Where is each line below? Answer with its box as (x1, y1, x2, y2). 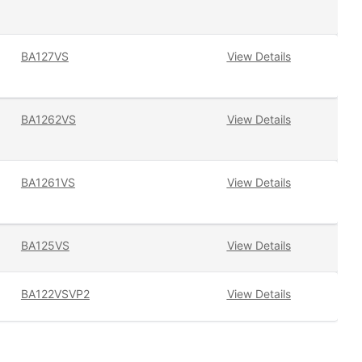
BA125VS (20, 238, 69, 253)
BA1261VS (20, 175, 75, 190)
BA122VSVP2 (20, 287, 90, 301)
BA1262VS (20, 112, 76, 127)
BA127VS (20, 49, 69, 64)
